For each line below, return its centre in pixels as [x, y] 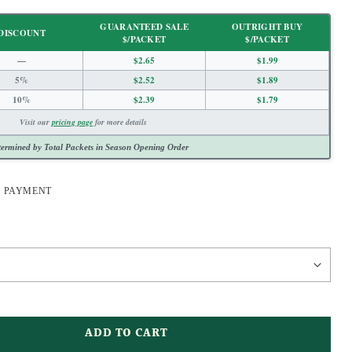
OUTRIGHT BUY [267, 26]
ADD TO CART [126, 334]
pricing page [73, 121]
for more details [120, 121]
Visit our [36, 121]
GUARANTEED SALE [144, 26]
